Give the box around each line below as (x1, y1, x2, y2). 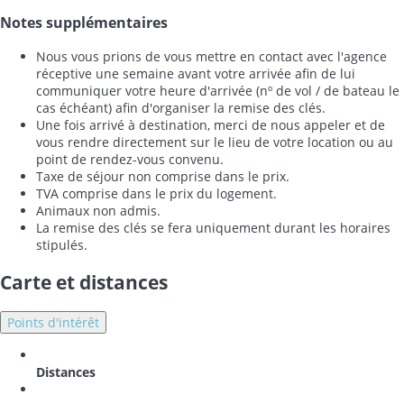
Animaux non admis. (36, 202, 161, 220)
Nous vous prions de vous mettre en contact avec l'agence (36, 48, 387, 66)
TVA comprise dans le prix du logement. (36, 185, 277, 203)
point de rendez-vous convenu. (36, 151, 224, 169)
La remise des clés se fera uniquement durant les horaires (36, 219, 390, 237)
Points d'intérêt (7, 314, 99, 331)
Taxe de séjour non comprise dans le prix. (36, 168, 289, 186)
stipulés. (36, 236, 87, 254)
